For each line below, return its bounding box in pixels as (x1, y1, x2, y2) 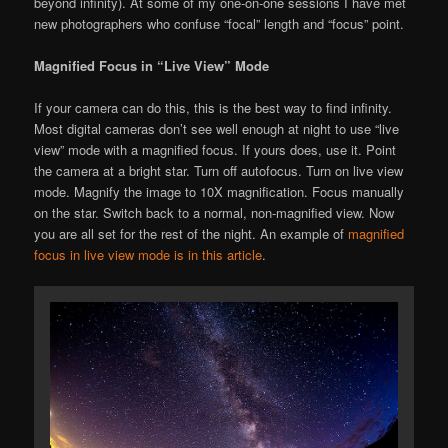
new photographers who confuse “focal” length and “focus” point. (34, 14, 405, 34)
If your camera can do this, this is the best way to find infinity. (34, 98, 393, 118)
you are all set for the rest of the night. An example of (34, 224, 349, 244)
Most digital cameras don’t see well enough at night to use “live (34, 119, 400, 139)
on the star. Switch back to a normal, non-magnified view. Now (34, 203, 395, 223)
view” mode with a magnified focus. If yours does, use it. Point (34, 140, 397, 160)
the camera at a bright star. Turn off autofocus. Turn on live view (34, 161, 404, 181)
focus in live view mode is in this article (34, 245, 263, 265)
